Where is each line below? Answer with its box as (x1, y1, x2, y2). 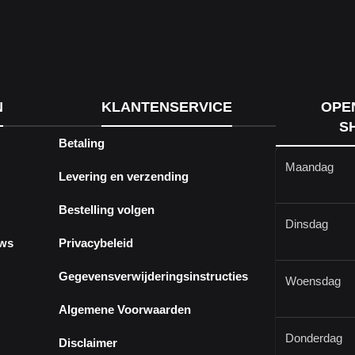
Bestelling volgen (58, 203, 155, 217)
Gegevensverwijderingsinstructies (58, 269, 248, 284)
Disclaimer (58, 336, 117, 350)
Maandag (284, 159, 334, 174)
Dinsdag (284, 216, 328, 231)
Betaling (58, 136, 105, 151)
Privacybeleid (58, 236, 133, 250)
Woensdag (284, 273, 341, 288)
